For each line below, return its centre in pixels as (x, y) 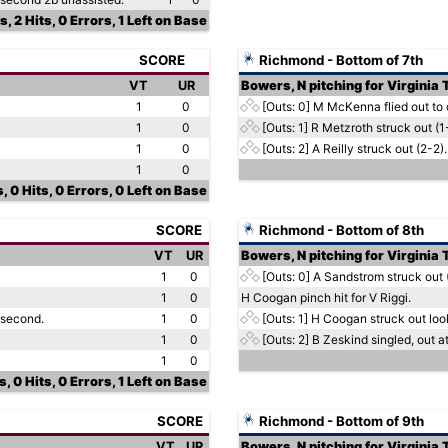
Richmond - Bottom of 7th (339, 60)
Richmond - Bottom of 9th (340, 421)
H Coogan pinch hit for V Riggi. (326, 297)
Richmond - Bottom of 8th (340, 230)
